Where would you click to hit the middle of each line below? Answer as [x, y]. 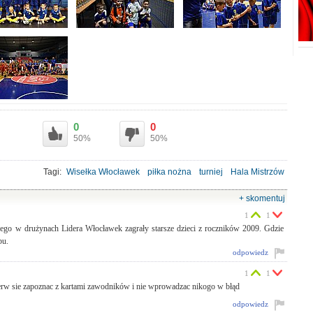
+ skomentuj [262, 198]
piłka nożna [169, 172]
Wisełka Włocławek [103, 172]
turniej [211, 172]
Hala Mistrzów [257, 172]
